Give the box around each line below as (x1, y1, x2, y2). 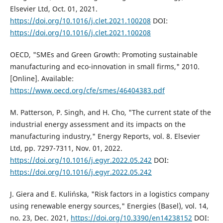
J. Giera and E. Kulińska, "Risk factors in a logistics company (9, 189, 209, 199)
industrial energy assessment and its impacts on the (9, 119, 186, 129)
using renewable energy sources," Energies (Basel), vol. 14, (9, 201, 209, 211)
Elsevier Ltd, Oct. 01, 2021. (9, 4, 98, 14)
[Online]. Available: (9, 74, 74, 84)
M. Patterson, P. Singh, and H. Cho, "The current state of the (9, 108, 211, 117)
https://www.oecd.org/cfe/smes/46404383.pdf (9, 86, 165, 96)
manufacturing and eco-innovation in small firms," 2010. (9, 62, 200, 72)
